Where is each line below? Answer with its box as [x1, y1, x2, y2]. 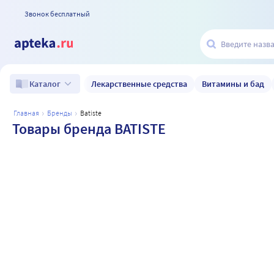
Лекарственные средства [91, 78, 187, 89]
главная [17, 108, 39, 117]
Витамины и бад [202, 78, 264, 89]
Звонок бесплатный [24, 9, 90, 18]
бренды [51, 108, 72, 117]
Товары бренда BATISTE [12, 119, 166, 138]
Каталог [29, 78, 61, 89]
